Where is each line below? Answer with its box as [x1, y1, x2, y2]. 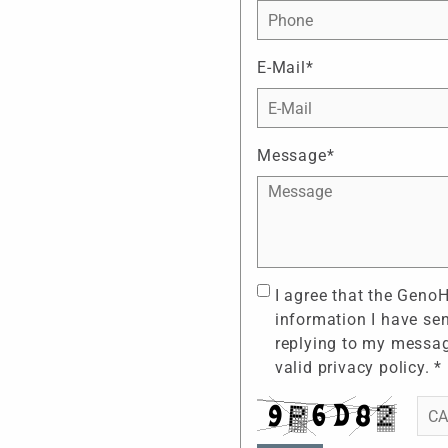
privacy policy [317, 358, 425, 378]
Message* [257, 146, 335, 166]
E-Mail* [257, 58, 314, 78]
